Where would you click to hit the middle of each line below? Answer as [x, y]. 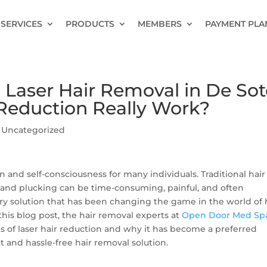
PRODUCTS [90, 24]
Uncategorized [33, 130]
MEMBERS [159, 24]
